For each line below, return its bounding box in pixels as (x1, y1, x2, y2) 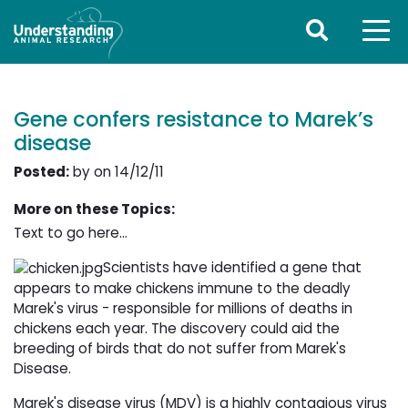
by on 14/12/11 (69, 162, 164, 181)
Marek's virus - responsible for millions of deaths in (14, 298, 352, 318)
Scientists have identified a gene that (103, 258, 362, 277)
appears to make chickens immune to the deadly (14, 278, 351, 298)
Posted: (14, 162, 69, 181)
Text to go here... (14, 223, 127, 242)
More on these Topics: (14, 199, 175, 219)
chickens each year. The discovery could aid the (14, 318, 340, 338)
